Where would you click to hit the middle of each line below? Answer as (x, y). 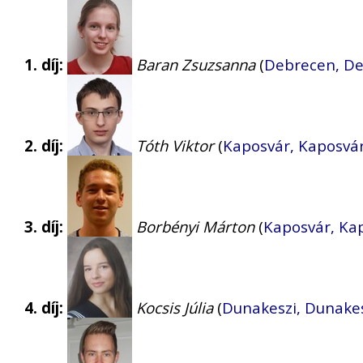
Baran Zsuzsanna (196, 65)
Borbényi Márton (195, 227)
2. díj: (44, 146)
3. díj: (44, 227)
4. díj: (44, 308)
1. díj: (44, 65)
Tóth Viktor (175, 146)
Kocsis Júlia (175, 308)
